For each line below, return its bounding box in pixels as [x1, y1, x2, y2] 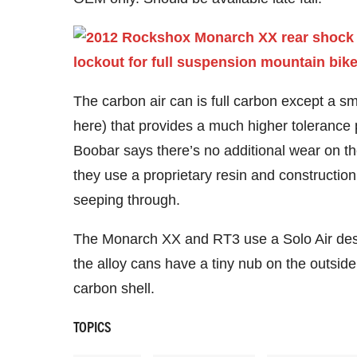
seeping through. [73, 192, 180, 208]
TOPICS [73, 317, 112, 335]
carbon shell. [73, 280, 155, 296]
